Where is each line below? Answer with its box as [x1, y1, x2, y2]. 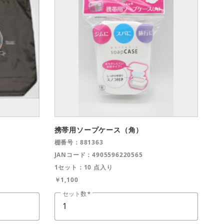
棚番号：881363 [54, 138, 103, 147]
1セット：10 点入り [54, 163, 113, 172]
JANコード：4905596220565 [54, 150, 143, 159]
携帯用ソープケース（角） [54, 125, 143, 135]
